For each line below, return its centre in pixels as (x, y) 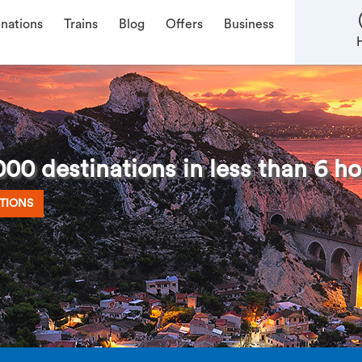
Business (248, 24)
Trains (80, 24)
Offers (184, 24)
